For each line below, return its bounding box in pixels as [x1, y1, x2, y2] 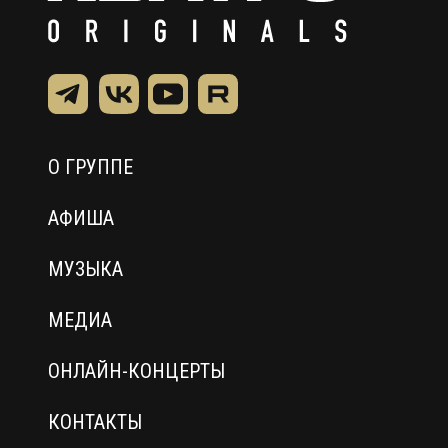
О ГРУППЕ [48, 154, 133, 179]
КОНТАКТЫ [48, 409, 142, 434]
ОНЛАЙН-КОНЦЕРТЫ [47, 358, 225, 383]
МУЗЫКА [48, 256, 123, 281]
